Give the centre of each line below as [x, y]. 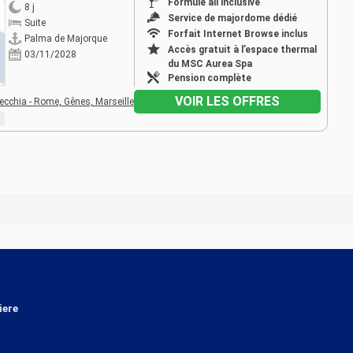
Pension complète [209, 78]
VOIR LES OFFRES [227, 101]
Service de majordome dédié [232, 18]
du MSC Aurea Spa [210, 63]
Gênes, [79, 101]
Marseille [114, 101]
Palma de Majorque [65, 39]
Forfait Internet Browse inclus [238, 33]
